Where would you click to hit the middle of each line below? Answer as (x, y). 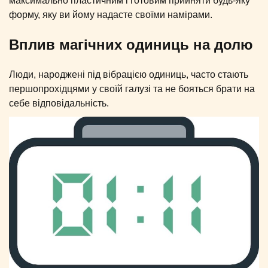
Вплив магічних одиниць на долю (131, 44)
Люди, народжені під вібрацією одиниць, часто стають (129, 74)
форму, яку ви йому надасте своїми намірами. (111, 14)
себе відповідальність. (59, 103)
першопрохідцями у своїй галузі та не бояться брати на (132, 89)
